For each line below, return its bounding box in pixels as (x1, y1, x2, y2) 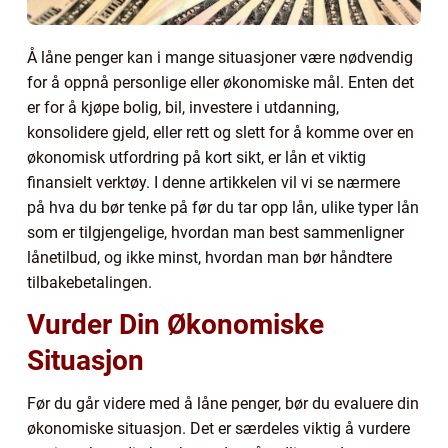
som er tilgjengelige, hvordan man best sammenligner (27, 222, 404, 242)
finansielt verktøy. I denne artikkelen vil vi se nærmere (27, 172, 400, 192)
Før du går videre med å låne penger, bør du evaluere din (27, 393, 419, 413)
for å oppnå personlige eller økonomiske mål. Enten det (27, 72, 414, 92)
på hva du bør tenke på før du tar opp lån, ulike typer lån (27, 197, 419, 217)
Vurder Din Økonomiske (27, 307, 324, 341)
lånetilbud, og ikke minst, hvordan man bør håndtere (27, 247, 392, 267)
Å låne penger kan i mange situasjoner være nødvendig (27, 47, 413, 67)
